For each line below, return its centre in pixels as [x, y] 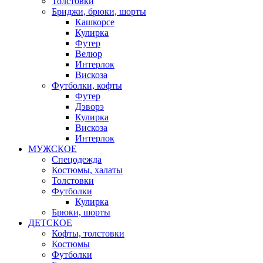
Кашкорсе [95, 22]
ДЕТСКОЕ [50, 223]
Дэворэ [90, 107]
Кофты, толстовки [88, 233]
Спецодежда [77, 159]
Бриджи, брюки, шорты [99, 11]
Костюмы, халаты [87, 170]
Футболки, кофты [87, 85]
